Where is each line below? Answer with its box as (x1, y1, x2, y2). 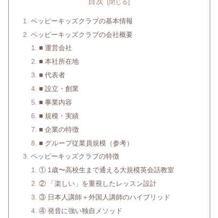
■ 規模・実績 (39, 111, 79, 120)
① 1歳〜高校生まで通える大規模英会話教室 (39, 166, 175, 174)
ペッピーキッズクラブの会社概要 (30, 30, 133, 38)
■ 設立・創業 (39, 85, 79, 93)
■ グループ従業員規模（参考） (39, 139, 134, 147)
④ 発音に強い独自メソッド (39, 206, 123, 215)
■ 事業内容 (39, 98, 73, 106)
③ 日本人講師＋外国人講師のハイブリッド (39, 193, 171, 201)
